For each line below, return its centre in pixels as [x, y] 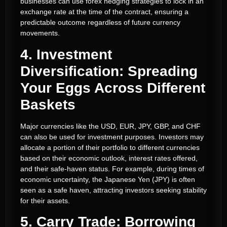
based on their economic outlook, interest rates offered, [109, 158]
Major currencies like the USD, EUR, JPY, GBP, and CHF [110, 126]
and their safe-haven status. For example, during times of [112, 168]
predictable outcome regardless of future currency [100, 23]
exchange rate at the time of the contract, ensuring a [104, 12]
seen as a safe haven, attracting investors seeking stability [113, 190]
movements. [40, 33]
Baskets [48, 104]
